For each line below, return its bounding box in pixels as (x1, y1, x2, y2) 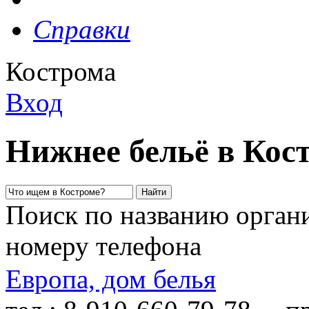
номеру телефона (6, 230, 201, 261)
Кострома (6, 57, 116, 86)
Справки (33, 14, 130, 44)
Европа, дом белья (6, 263, 216, 294)
